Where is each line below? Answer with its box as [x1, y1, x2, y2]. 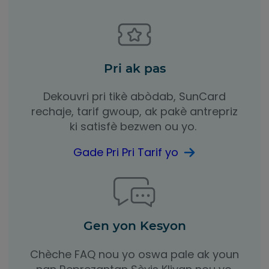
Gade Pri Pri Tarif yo [73, 145, 178, 160]
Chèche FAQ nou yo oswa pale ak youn [30, 246, 239, 262]
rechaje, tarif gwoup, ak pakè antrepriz [31, 104, 238, 119]
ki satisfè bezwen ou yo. [70, 119, 199, 134]
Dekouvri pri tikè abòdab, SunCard [43, 89, 226, 104]
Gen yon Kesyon [83, 218, 186, 234]
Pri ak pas [103, 61, 166, 76]
